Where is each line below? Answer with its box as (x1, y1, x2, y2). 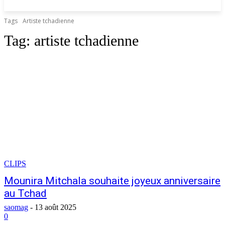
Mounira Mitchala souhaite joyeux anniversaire (4, 175, 220, 187)
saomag (4, 203, 28, 211)
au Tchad (4, 187, 47, 199)
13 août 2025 (35, 203, 76, 211)
